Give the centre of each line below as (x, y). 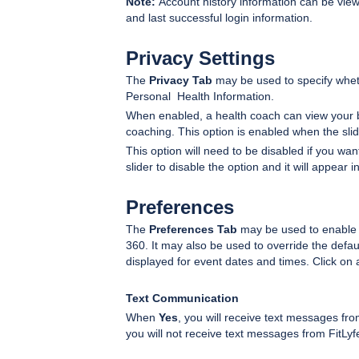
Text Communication (182, 298)
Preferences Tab (193, 229)
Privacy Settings (200, 58)
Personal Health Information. (200, 96)
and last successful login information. (219, 17)
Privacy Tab (181, 80)
